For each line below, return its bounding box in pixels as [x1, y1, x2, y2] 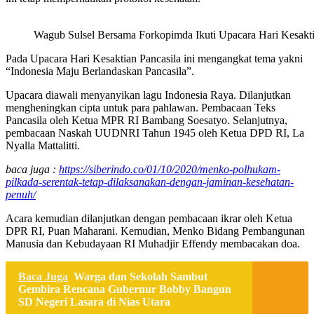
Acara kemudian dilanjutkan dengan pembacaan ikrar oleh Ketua [6, 212, 292, 224]
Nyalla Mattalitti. [6, 139, 80, 151]
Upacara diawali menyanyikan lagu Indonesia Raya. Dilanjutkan [6, 88, 291, 101]
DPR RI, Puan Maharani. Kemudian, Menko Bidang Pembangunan [6, 224, 305, 237]
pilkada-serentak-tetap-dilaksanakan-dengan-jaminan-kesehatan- [6, 175, 294, 188]
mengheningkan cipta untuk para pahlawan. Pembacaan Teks [6, 101, 275, 114]
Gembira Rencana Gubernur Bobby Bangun [18, 282, 231, 295]
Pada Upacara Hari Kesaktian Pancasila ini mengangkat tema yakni [6, 52, 303, 64]
